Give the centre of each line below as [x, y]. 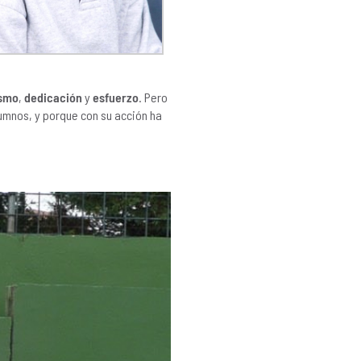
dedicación [53, 98]
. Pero [153, 98]
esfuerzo [116, 98]
